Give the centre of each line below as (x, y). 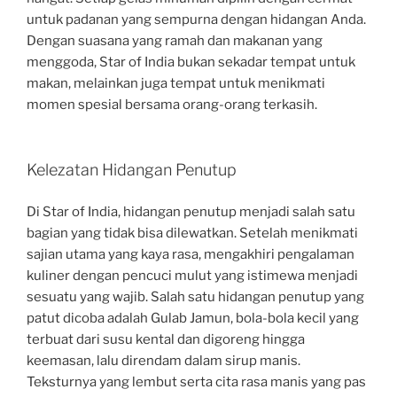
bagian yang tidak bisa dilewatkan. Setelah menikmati (192, 233)
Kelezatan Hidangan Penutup (132, 170)
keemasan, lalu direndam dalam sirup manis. (163, 360)
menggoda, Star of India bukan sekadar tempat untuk (191, 62)
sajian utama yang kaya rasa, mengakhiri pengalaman (191, 254)
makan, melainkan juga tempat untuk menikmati (176, 83)
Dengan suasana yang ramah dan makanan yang (175, 40)
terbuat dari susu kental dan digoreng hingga (166, 339)
